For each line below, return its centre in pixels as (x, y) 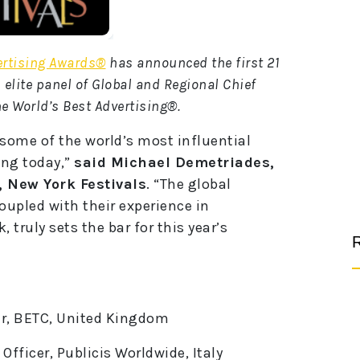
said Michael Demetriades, (174, 163)
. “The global (189, 184)
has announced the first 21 (192, 63)
